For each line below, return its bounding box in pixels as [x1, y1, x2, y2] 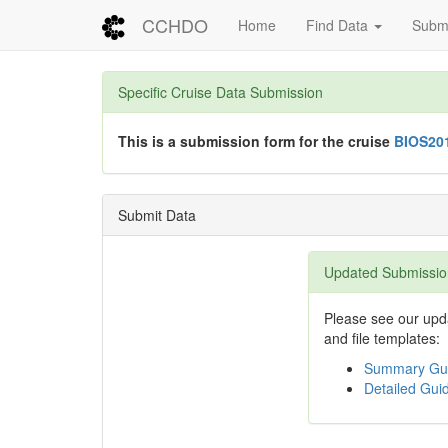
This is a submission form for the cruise [118, 130, 394, 151]
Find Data [306, 15, 372, 35]
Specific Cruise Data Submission [118, 82, 323, 102]
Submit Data [118, 205, 196, 225]
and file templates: [323, 328, 440, 348]
